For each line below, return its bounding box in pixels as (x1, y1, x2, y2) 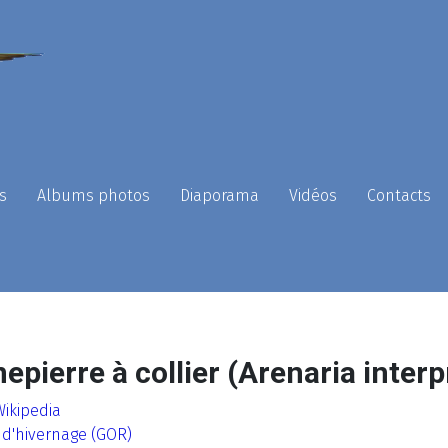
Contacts (367, 186, 431, 205)
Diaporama (180, 186, 259, 205)
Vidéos (289, 186, 337, 205)
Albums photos (37, 186, 150, 205)
